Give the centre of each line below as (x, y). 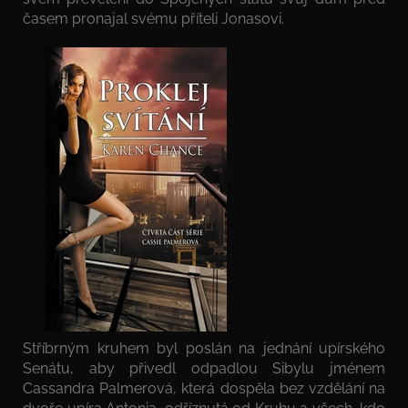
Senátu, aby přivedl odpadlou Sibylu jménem (204, 368)
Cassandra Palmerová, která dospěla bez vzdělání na (204, 388)
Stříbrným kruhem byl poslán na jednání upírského (204, 348)
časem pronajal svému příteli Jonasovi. (153, 18)
